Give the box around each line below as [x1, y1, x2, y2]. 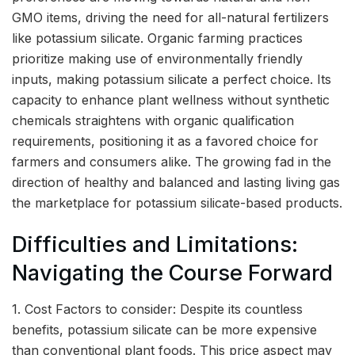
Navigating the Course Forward [12, 260, 333, 287]
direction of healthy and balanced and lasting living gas [12, 174, 340, 190]
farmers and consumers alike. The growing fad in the [12, 153, 331, 170]
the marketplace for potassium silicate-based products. [12, 194, 342, 211]
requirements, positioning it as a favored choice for [12, 132, 319, 149]
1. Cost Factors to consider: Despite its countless [12, 300, 303, 317]
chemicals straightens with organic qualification [12, 112, 294, 128]
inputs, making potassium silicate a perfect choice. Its [12, 71, 331, 87]
